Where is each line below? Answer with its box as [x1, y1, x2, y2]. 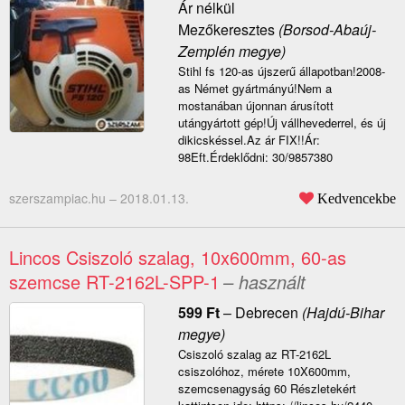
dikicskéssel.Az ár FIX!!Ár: [177, 131, 320, 149]
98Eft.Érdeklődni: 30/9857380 [177, 148, 333, 166]
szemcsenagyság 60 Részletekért [177, 380, 356, 398]
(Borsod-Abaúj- [274, 19, 376, 41]
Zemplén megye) [177, 41, 286, 62]
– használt [223, 268, 306, 296]
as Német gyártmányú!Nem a [177, 80, 332, 98]
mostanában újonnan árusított [177, 97, 334, 115]
